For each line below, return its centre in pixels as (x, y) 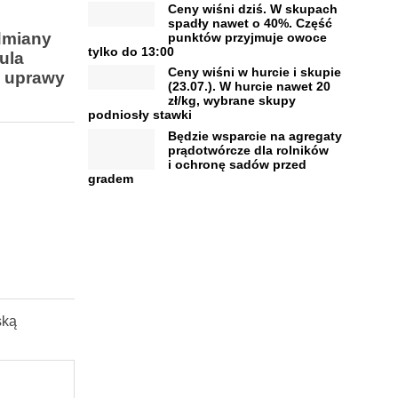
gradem (110, 178)
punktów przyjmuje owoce (247, 37)
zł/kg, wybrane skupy (231, 100)
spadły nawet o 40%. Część (250, 23)
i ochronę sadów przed (237, 164)
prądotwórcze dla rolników (248, 150)
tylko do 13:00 (131, 51)
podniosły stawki (139, 115)
